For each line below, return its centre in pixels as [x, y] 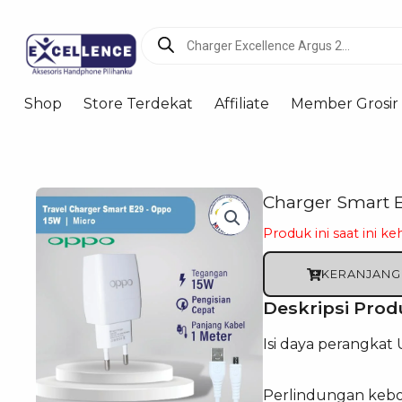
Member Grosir [344, 104]
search [164, 44]
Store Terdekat [138, 104]
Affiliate [241, 104]
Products [174, 30]
